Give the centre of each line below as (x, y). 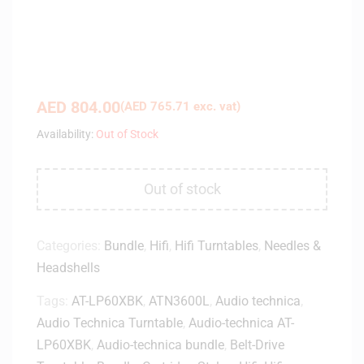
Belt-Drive (257, 344)
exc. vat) (215, 107)
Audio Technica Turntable (110, 323)
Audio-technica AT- (241, 323)
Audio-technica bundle (160, 344)
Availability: (65, 134)
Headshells (68, 267)
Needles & (292, 245)
